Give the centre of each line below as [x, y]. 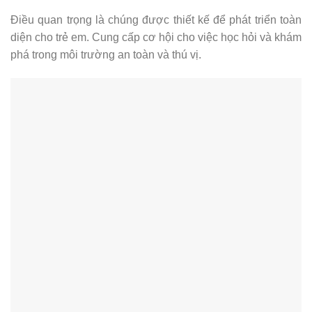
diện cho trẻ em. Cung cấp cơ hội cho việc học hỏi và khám [156, 38]
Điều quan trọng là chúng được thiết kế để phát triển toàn [156, 20]
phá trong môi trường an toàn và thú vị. [106, 55]
